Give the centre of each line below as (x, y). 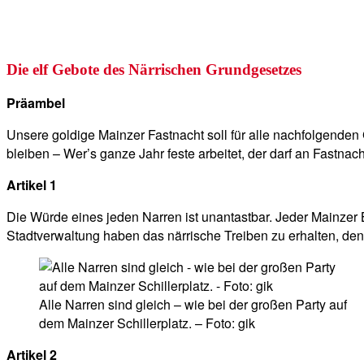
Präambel (36, 103)
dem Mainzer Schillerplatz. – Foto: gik (147, 323)
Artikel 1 (32, 185)
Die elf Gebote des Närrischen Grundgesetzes (154, 69)
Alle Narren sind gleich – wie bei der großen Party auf (193, 305)
